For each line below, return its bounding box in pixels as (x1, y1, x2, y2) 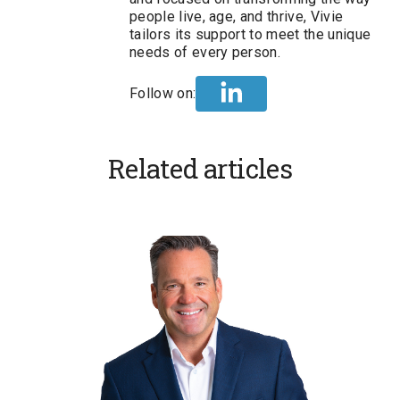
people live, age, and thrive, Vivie (129, 8, 344, 26)
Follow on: (129, 85, 196, 103)
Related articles (107, 151, 293, 187)
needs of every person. (129, 44, 281, 62)
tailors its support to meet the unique (129, 26, 371, 44)
